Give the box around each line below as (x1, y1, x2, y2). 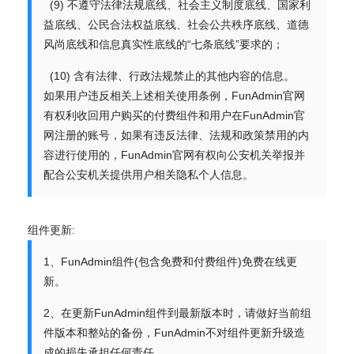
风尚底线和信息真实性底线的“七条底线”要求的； (43, 38, 284, 51)
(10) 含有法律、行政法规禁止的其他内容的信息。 (43, 70, 295, 82)
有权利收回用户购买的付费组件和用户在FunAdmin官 (43, 109, 305, 122)
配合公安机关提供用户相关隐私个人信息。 (43, 168, 254, 181)
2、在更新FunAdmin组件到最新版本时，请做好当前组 (43, 307, 311, 319)
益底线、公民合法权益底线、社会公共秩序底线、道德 (43, 18, 309, 31)
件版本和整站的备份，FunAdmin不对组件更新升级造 (43, 326, 305, 339)
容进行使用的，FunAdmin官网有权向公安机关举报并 (43, 149, 305, 161)
